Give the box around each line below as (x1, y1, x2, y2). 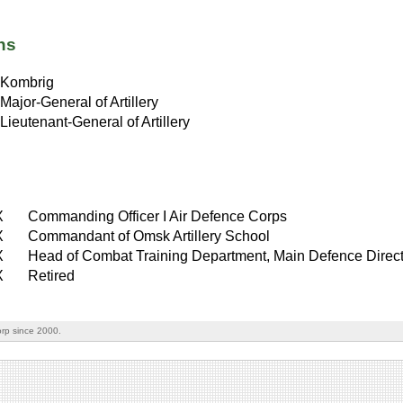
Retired (28, 267, 76, 283)
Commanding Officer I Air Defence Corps (28, 208, 288, 224)
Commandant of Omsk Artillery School (28, 228, 271, 244)
